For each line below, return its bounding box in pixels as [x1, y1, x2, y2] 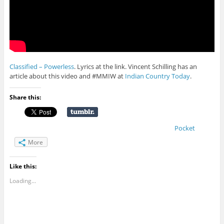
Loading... [9, 176, 36, 185]
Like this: [9, 162, 36, 171]
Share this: [9, 93, 41, 102]
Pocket [174, 123, 195, 133]
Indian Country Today [124, 71, 190, 81]
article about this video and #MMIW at [9, 71, 125, 81]
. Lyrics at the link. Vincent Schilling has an [73, 62, 197, 71]
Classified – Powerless [9, 62, 74, 71]
